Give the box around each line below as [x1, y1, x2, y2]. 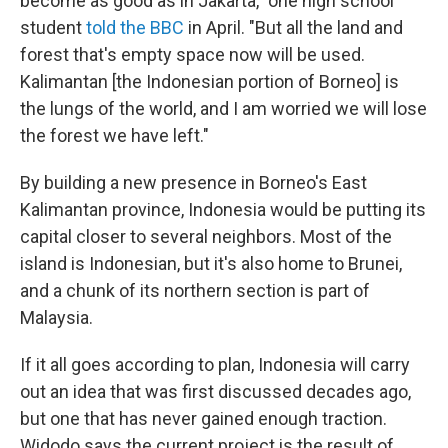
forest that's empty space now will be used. [20, 44, 365, 66]
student [20, 17, 86, 39]
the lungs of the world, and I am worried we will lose [20, 98, 427, 120]
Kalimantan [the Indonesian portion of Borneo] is [20, 71, 399, 93]
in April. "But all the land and [184, 17, 403, 39]
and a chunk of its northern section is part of [20, 280, 370, 302]
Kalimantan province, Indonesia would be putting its [20, 199, 426, 221]
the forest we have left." [20, 125, 209, 147]
